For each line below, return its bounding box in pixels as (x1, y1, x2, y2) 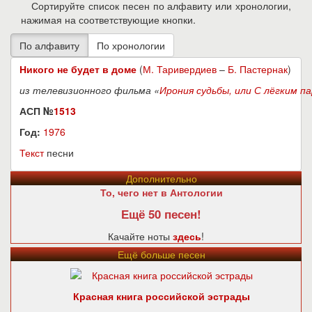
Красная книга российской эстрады (72, 289, 250, 303)
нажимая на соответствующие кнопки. (21, 13, 196, 26)
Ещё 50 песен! (121, 205, 201, 222)
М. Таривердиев (143, 62, 217, 76)
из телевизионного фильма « (19, 83, 159, 97)
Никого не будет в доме (19, 62, 136, 76)
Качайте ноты (108, 229, 173, 243)
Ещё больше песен (117, 247, 205, 261)
